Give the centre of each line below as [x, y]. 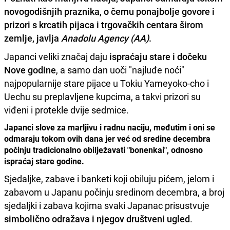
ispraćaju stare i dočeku [158, 57]
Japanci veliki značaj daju [57, 57]
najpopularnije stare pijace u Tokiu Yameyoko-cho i [107, 83]
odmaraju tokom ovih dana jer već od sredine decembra [107, 139]
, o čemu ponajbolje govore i [157, 12]
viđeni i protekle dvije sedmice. [66, 110]
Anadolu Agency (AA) [105, 38]
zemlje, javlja [33, 38]
